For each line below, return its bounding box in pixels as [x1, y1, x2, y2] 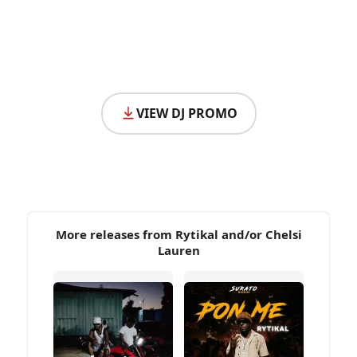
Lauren [157, 241, 200, 258]
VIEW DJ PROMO [135, 104, 237, 122]
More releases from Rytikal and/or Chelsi [55, 226, 302, 242]
